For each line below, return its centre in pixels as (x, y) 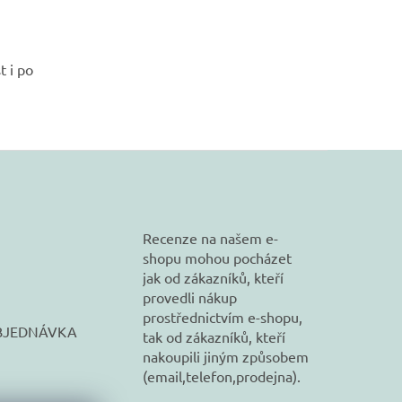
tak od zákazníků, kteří (214, 337)
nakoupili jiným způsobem (226, 357)
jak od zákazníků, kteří (214, 278)
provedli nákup (190, 297)
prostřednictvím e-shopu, (223, 317)
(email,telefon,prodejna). (222, 376)
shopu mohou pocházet (218, 258)
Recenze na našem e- (211, 238)
